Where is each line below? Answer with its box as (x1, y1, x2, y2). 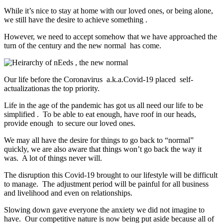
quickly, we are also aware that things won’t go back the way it (4, 144, 202, 153)
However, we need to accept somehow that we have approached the (4, 32, 217, 41)
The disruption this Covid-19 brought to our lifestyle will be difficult (4, 170, 218, 179)
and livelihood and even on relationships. (4, 188, 132, 197)
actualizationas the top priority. (4, 84, 100, 93)
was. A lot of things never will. (4, 153, 102, 162)
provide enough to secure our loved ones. (4, 118, 135, 127)
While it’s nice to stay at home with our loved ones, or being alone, (4, 6, 213, 15)
